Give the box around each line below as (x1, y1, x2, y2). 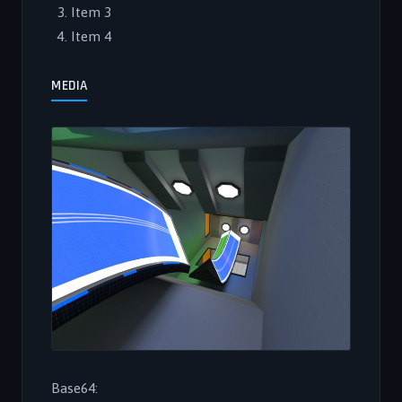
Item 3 (71, 4, 111, 20)
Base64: (51, 380, 98, 396)
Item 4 (71, 29, 111, 44)
